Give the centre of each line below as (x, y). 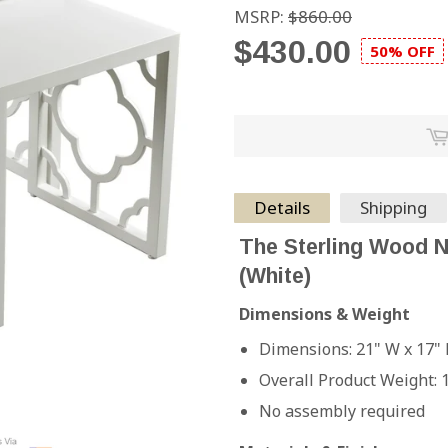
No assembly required (342, 411)
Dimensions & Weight (324, 313)
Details (282, 207)
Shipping (393, 207)
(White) (275, 276)
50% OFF (402, 51)
